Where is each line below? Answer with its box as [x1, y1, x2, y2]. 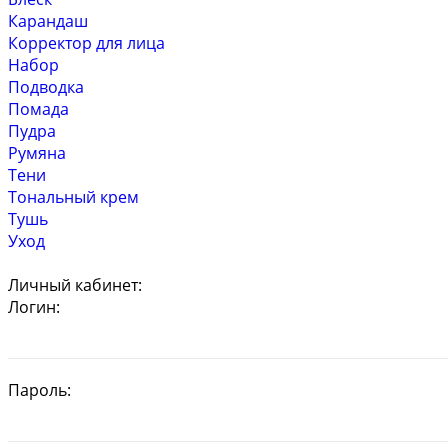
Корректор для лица [8, 32, 165, 54]
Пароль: [8, 379, 71, 401]
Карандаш [8, 10, 88, 32]
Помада [8, 98, 69, 120]
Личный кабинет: [8, 274, 142, 296]
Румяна [8, 142, 66, 164]
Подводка [8, 76, 84, 98]
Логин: [8, 296, 60, 318]
